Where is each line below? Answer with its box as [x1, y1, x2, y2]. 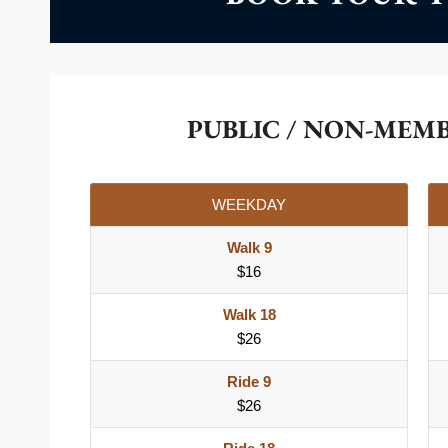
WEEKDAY [212, 196, 286, 214]
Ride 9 [227, 373, 271, 391]
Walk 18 [222, 306, 276, 324]
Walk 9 [226, 239, 272, 257]
